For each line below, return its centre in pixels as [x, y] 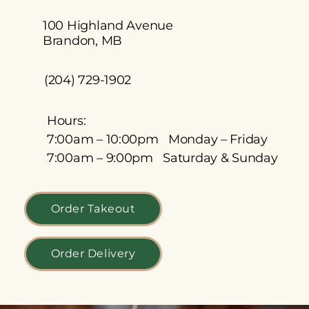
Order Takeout [93, 209]
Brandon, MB [83, 41]
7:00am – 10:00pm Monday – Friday [157, 139]
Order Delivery [93, 253]
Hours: [67, 121]
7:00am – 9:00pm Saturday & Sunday [162, 158]
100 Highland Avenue [108, 26]
